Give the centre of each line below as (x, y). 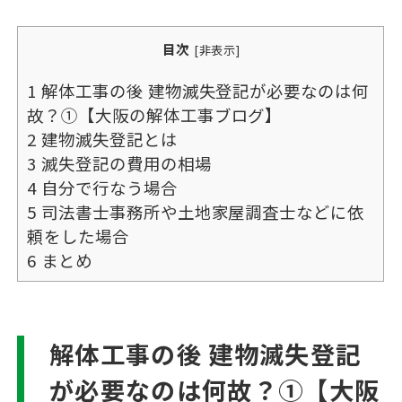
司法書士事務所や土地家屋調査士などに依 (201, 211)
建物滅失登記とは (107, 139)
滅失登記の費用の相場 (124, 163)
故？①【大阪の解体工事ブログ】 (155, 114)
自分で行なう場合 (107, 187)
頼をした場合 (78, 236)
